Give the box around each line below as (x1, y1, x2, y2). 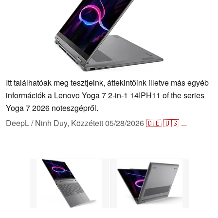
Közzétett (71, 117, 105, 129)
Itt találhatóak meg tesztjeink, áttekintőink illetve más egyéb (6, 77, 209, 89)
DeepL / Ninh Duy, (6, 117, 71, 129)
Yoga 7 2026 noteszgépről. (6, 102, 98, 114)
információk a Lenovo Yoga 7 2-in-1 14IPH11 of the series (6, 90, 204, 101)
